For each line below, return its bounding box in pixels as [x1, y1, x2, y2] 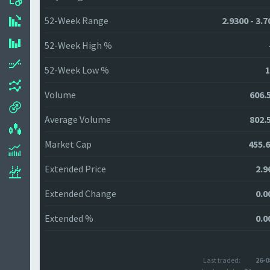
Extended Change [45, 187, 116, 199]
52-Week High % [45, 39, 112, 51]
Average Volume [45, 113, 111, 125]
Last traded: [202, 256, 240, 265]
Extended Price [45, 163, 106, 175]
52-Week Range [45, 14, 108, 27]
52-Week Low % [45, 64, 109, 76]
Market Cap [45, 138, 92, 150]
